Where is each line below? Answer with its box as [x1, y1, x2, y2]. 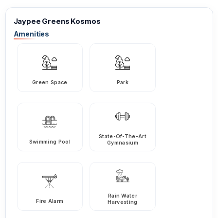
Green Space [32, 79, 68, 86]
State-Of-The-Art [98, 133, 146, 140]
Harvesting [108, 199, 138, 205]
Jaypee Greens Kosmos [13, 17, 101, 26]
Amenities [13, 29, 50, 38]
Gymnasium [107, 140, 138, 146]
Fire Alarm [36, 198, 64, 204]
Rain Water [108, 192, 138, 199]
